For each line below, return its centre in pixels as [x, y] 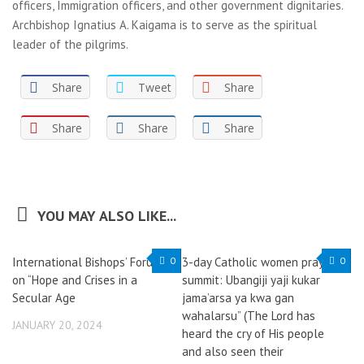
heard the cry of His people [253, 334]
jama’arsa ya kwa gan [238, 298]
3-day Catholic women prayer [258, 262]
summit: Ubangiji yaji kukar [251, 280]
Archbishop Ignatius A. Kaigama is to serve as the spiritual [165, 25]
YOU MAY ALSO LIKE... [106, 216]
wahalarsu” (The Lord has [249, 316]
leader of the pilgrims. [70, 44]
